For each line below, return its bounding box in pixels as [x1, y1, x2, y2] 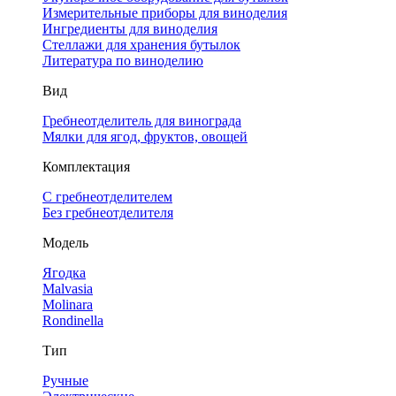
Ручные [42, 373, 88, 388]
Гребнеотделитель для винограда [42, 113, 241, 128]
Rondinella [42, 313, 103, 328]
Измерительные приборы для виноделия [42, 5, 287, 20]
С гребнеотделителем [42, 189, 172, 204]
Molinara [42, 297, 93, 312]
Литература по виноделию [42, 53, 203, 68]
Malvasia [42, 281, 93, 296]
